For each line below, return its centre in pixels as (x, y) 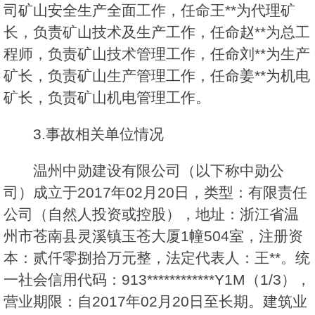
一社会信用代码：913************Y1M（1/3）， (157, 280)
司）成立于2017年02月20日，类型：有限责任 (155, 193)
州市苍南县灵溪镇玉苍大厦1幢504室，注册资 (153, 236)
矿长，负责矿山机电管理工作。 (107, 98)
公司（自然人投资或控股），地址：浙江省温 (151, 214)
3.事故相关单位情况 (98, 134)
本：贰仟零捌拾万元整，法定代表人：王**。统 (157, 258)
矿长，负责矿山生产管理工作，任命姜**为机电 (157, 76)
